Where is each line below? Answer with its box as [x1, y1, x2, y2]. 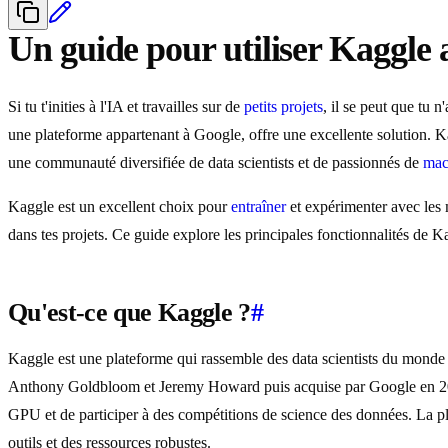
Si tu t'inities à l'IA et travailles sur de [8, 98, 244, 116]
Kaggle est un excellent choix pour [8, 198, 231, 216]
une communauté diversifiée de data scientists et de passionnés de [8, 154, 423, 172]
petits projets [244, 98, 323, 116]
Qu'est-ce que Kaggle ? [8, 298, 251, 328]
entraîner [231, 198, 286, 216]
